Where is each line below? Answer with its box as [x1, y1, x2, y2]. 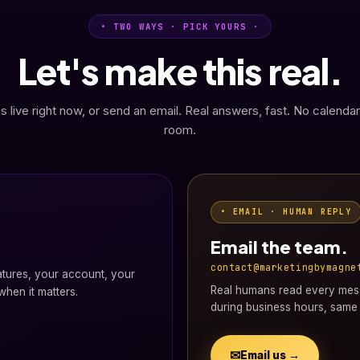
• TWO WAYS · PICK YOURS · [100, 21, 260, 32]
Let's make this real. [17, 48, 343, 93]
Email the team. [211, 235, 348, 258]
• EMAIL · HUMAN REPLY [220, 207, 352, 217]
